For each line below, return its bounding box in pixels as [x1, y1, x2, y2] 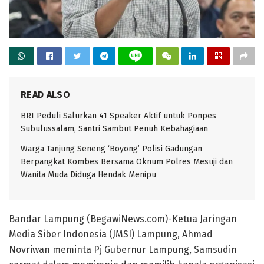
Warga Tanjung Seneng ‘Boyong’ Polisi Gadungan [21, 144, 202, 154]
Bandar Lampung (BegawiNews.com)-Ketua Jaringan [9, 213, 237, 225]
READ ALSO [21, 89, 70, 101]
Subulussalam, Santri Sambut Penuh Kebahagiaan [21, 124, 208, 134]
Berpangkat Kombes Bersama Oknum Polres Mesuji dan [21, 157, 233, 167]
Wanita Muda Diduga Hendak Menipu [21, 170, 156, 180]
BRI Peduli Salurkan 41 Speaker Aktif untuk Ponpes [21, 111, 216, 121]
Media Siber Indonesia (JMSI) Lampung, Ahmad [9, 229, 213, 240]
